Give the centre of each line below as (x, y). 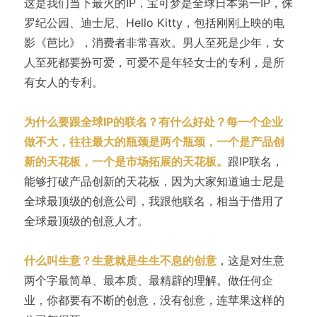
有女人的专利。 (63, 82)
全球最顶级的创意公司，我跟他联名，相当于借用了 (154, 201)
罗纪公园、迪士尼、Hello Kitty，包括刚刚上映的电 (154, 22)
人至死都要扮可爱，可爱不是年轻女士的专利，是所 (154, 62)
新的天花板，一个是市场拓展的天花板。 (126, 161)
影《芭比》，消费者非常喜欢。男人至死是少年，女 (154, 42)
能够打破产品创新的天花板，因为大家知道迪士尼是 (154, 181)
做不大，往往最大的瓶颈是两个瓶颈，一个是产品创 (154, 141)
